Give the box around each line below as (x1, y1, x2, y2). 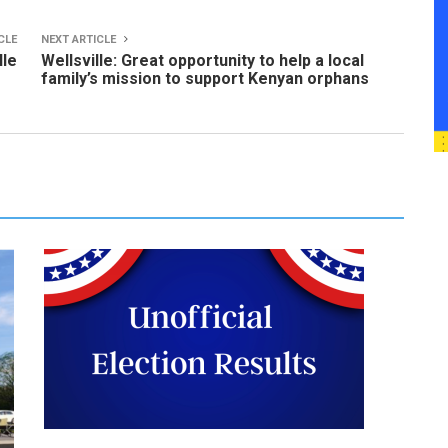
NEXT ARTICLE (41, 33, 119, 46)
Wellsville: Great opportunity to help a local (41, 51, 364, 70)
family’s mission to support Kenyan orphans (41, 69, 369, 88)
